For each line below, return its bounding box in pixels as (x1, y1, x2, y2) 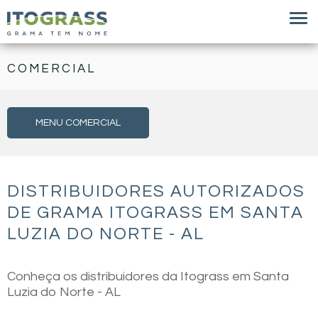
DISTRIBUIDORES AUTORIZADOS (7, 182, 305, 200)
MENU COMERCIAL (35, 118, 121, 128)
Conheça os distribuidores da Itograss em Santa (7, 270, 289, 283)
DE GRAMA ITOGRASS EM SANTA (7, 204, 304, 221)
